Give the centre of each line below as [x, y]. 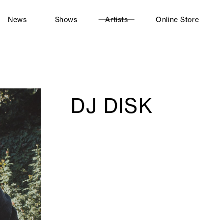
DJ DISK [112, 106]
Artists [117, 20]
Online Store [178, 20]
